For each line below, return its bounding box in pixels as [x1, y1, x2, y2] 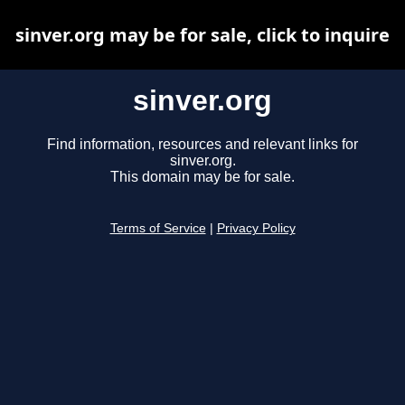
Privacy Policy [216, 221, 296, 236]
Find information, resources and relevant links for [47, 137, 358, 153]
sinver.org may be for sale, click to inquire [15, 23, 390, 47]
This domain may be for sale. [110, 169, 295, 185]
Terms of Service [109, 221, 206, 236]
